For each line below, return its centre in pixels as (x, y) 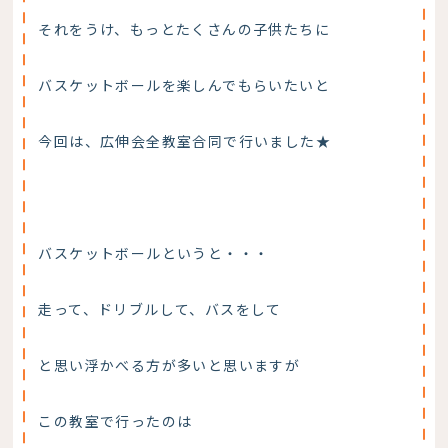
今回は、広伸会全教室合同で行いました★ (185, 140)
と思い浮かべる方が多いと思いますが (169, 364)
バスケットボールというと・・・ (154, 252)
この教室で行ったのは (115, 420)
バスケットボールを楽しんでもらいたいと (184, 84)
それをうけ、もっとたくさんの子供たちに (184, 28)
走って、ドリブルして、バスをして (160, 308)
